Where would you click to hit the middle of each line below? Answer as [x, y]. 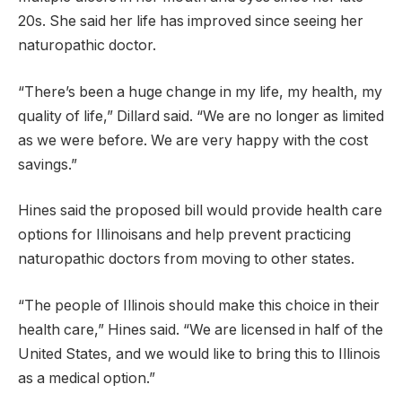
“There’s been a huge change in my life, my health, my [200, 92]
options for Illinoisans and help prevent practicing [184, 235]
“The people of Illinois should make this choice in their [199, 306]
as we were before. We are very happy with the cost [193, 140]
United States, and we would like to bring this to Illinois [199, 354]
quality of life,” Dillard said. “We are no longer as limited [201, 116]
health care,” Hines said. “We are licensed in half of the [201, 330]
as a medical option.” [87, 379]
